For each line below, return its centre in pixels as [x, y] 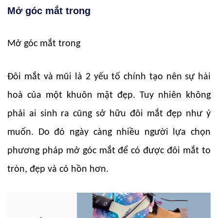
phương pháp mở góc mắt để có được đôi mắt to [109, 151]
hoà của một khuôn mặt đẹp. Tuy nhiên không [109, 95]
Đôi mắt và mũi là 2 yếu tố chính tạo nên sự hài [109, 77]
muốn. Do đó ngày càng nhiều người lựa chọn [109, 132]
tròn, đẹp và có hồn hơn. [58, 169]
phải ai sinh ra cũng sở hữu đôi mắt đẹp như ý [109, 114]
